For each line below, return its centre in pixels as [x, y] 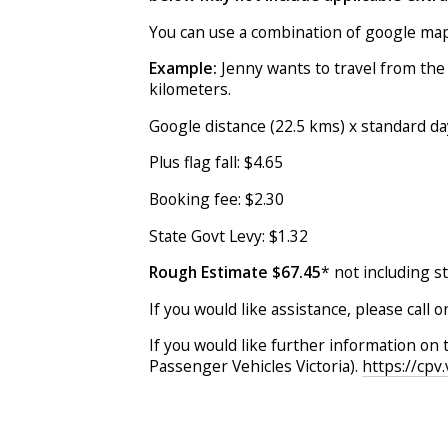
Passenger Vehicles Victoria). [255, 366]
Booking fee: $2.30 [216, 199]
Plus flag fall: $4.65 [215, 162]
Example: [182, 68]
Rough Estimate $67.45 [234, 272]
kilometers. [189, 89]
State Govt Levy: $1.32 [228, 235]
